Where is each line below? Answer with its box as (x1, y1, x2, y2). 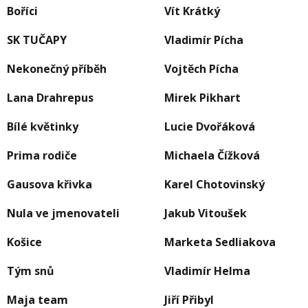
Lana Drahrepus (7, 90, 93, 106)
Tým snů (7, 263, 54, 279)
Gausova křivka (7, 177, 92, 192)
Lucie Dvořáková (164, 119, 255, 135)
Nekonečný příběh (7, 61, 107, 77)
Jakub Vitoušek (164, 206, 247, 221)
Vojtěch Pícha (164, 61, 239, 77)
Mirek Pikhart (164, 90, 241, 106)
